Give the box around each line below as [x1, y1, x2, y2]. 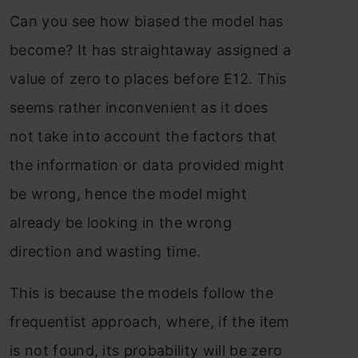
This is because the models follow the [10, 284, 273, 301]
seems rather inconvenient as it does [10, 98, 268, 116]
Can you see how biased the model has [10, 12, 284, 30]
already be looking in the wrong [10, 213, 232, 231]
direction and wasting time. [10, 242, 201, 260]
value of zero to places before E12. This [10, 70, 287, 87]
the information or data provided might [10, 156, 285, 173]
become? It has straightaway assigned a [10, 41, 292, 58]
